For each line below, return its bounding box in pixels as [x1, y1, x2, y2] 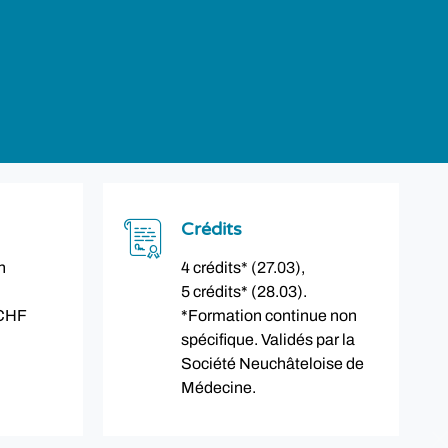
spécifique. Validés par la [180, 331, 355, 348]
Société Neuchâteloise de [180, 355, 364, 372]
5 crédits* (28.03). [180, 283, 307, 300]
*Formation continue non [180, 307, 357, 324]
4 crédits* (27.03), [180, 259, 305, 276]
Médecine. [180, 379, 256, 396]
